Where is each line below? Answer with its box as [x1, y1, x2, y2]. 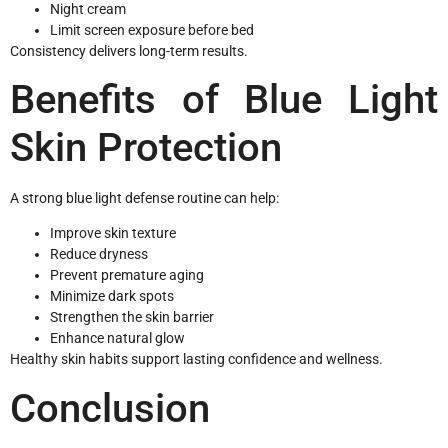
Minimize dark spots [50, 288, 174, 305]
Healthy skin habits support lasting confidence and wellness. [10, 351, 383, 368]
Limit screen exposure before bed [50, 21, 254, 38]
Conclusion [10, 384, 210, 432]
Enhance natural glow [50, 330, 185, 347]
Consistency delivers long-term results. [10, 42, 248, 59]
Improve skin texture [50, 225, 176, 242]
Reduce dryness [50, 246, 148, 263]
